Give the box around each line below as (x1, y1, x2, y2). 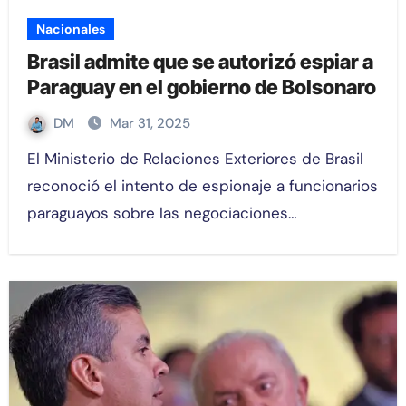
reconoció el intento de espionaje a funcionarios (26, 176, 378, 197)
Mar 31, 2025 (109, 114, 190, 133)
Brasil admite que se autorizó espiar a (26, 50, 373, 74)
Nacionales (35, 21, 105, 38)
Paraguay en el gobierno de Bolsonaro (26, 75, 376, 100)
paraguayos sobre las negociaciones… (26, 203, 297, 224)
